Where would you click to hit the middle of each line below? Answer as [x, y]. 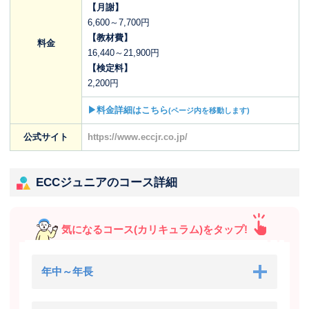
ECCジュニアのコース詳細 [107, 183]
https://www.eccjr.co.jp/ [138, 137]
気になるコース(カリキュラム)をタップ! [154, 230]
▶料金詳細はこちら [128, 110]
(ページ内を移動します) [209, 111]
